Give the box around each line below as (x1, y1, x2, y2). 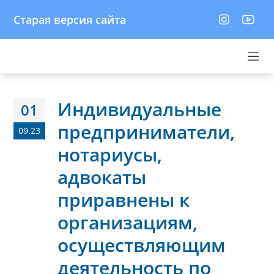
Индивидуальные (57, 97, 221, 122)
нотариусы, (57, 142, 162, 167)
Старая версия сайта (13, 12, 126, 27)
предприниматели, (57, 119, 235, 144)
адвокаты (57, 165, 146, 190)
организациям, (57, 210, 198, 235)
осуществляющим (57, 232, 226, 257)
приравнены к (57, 187, 190, 212)
